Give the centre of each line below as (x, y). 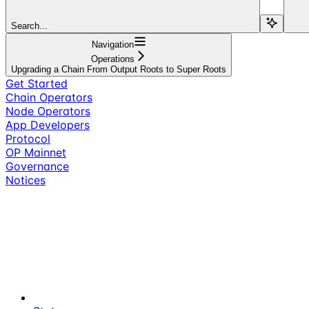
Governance (37, 166)
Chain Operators (49, 97)
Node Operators (48, 111)
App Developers (48, 124)
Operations (112, 59)
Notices (26, 180)
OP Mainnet (36, 152)
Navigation (112, 44)
